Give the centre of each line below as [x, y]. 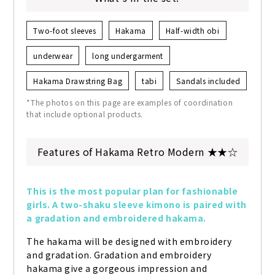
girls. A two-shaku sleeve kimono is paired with [137, 205]
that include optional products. [85, 114]
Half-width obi [192, 31]
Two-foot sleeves [65, 31]
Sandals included [208, 81]
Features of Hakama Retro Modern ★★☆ [137, 152]
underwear [53, 56]
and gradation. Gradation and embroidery [119, 255]
